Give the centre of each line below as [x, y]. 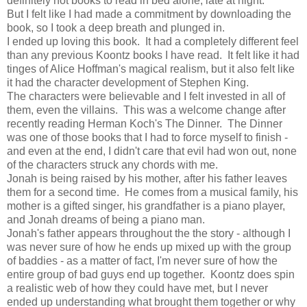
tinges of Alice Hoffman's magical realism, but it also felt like [151, 69]
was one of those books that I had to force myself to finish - [147, 138]
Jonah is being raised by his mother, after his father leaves [147, 179]
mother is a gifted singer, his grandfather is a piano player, [146, 206]
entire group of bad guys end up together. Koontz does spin [151, 275]
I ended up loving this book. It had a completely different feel [153, 42]
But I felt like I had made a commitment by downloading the [149, 14]
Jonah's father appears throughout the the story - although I [149, 234]
